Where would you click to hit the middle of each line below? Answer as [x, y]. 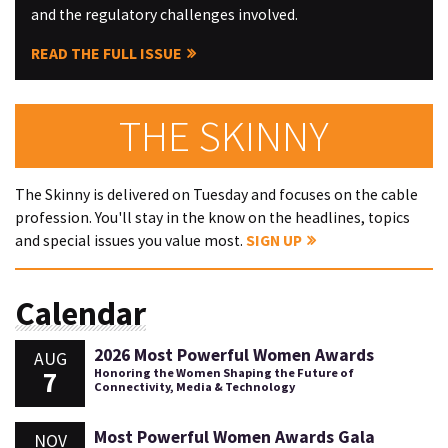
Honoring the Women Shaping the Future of [223, 373]
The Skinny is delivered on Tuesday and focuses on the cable [216, 195]
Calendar [80, 312]
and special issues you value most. [130, 241]
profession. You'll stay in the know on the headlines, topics [212, 218]
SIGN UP [274, 241]
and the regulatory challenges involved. [164, 14]
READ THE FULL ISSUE [106, 53]
